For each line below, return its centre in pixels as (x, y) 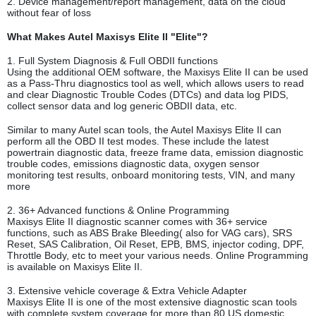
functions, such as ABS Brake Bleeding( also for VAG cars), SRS (150, 233)
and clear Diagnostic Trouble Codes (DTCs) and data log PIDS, (148, 95)
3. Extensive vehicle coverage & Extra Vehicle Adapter (127, 291)
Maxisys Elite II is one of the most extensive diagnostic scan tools (152, 302)
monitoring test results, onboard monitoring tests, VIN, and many (151, 175)
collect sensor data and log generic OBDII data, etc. (122, 106)
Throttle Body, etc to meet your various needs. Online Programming (158, 256)
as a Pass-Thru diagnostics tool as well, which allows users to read (156, 84)
